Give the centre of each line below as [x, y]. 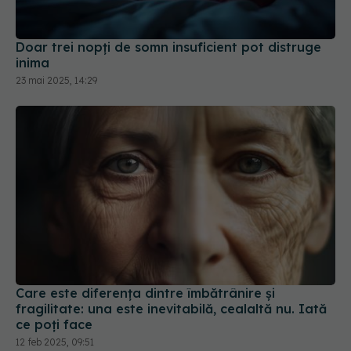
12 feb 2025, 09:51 [55, 342]
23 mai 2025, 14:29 [56, 80]
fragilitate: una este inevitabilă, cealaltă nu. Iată [171, 309]
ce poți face [54, 325]
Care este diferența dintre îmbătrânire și [145, 293]
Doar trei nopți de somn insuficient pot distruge [168, 47]
